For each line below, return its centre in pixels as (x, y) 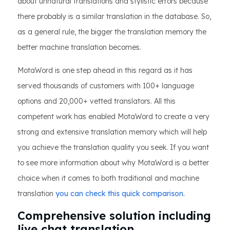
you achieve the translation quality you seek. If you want (113, 148)
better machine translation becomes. (79, 47)
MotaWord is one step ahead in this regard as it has (105, 71)
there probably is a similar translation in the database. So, (114, 17)
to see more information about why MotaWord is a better (113, 163)
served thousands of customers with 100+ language (106, 86)
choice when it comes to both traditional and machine (108, 178)
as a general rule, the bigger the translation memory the (112, 32)
